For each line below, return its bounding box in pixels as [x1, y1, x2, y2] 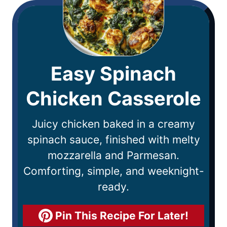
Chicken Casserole [26, 86, 201, 110]
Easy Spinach [51, 61, 176, 85]
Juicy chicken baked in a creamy [32, 117, 195, 130]
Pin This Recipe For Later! [52, 209, 188, 222]
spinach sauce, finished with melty [27, 133, 200, 146]
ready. [98, 180, 129, 193]
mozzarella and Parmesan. [48, 148, 179, 162]
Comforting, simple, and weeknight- [23, 164, 204, 177]
